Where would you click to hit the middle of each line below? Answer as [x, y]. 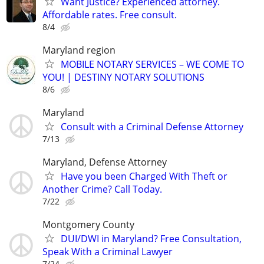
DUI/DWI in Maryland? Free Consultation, [151, 239]
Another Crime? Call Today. [102, 189]
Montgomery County [88, 225]
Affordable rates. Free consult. [110, 14]
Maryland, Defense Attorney [105, 162]
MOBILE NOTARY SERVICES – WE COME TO [152, 64]
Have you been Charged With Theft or [144, 176]
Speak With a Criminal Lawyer [108, 252]
